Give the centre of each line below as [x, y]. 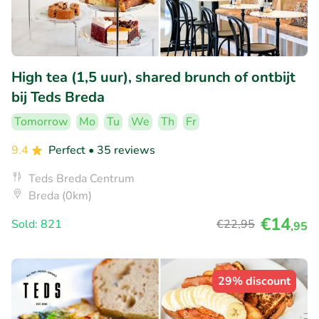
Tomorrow [41, 121]
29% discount [254, 281]
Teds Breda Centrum [82, 178]
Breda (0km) [60, 195]
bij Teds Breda [58, 97]
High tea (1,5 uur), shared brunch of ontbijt [153, 77]
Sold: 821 [37, 224]
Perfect [68, 150]
